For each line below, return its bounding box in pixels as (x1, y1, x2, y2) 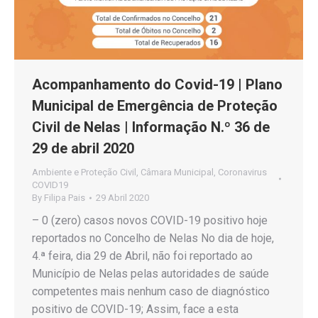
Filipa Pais (44, 192, 85, 203)
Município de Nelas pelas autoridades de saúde (32, 266, 269, 280)
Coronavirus (218, 166, 267, 177)
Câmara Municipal (141, 166, 214, 177)
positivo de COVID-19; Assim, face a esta (32, 302, 238, 316)
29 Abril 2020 (96, 192, 149, 203)
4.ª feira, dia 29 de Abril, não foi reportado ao (32, 248, 253, 263)
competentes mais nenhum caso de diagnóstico (32, 284, 270, 298)
